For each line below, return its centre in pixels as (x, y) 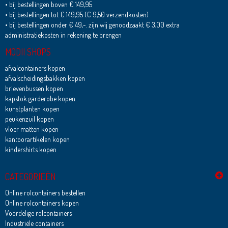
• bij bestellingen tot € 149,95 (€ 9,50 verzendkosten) (77, 15)
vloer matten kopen (32, 129)
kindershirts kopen (31, 150)
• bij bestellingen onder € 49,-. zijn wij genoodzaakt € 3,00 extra (92, 25)
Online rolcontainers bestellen (45, 193)
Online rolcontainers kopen (42, 203)
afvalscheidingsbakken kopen (45, 78)
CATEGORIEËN (30, 177)
